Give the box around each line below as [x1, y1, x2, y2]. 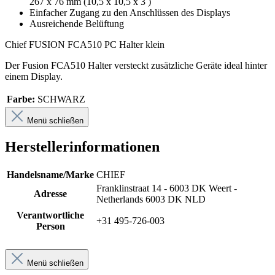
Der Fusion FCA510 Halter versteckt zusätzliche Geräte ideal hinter [5, 60, 267, 71]
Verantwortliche [17, 210, 84, 221]
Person [36, 221, 65, 232]
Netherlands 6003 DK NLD [96, 194, 206, 205]
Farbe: [7, 93, 35, 104]
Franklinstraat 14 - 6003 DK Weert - [96, 183, 237, 194]
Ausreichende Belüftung [29, 18, 124, 29]
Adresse [34, 188, 67, 199]
